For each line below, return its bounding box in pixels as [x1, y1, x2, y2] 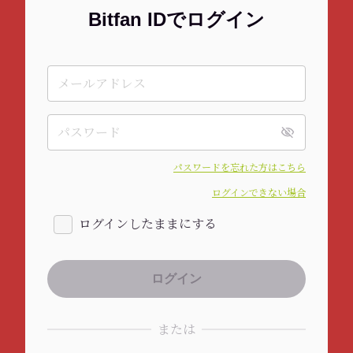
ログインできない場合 [212, 186, 306, 199]
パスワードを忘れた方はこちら [173, 161, 306, 174]
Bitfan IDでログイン [88, 9, 265, 30]
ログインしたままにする [79, 215, 217, 232]
